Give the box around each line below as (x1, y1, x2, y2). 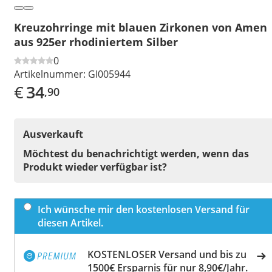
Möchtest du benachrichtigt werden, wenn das (23, 146, 249, 160)
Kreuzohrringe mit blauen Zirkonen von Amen (14, 19, 267, 35)
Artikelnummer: (14, 67, 86, 81)
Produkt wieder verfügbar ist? (23, 160, 167, 174)
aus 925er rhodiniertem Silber (14, 34, 178, 49)
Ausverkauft (23, 127, 83, 141)
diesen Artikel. (38, 216, 103, 229)
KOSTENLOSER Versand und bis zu (87, 247, 246, 261)
